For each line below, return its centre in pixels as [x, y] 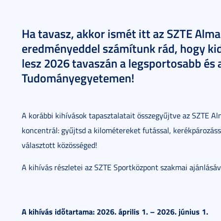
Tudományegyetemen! [78, 78]
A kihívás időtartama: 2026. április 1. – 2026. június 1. [115, 211]
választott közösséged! [59, 145]
